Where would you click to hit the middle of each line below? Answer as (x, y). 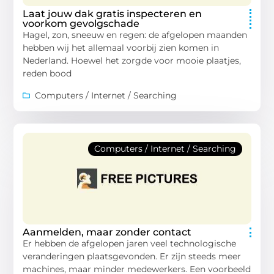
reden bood (47, 74)
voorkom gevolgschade (81, 24)
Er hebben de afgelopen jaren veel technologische (130, 243)
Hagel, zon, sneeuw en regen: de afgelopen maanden (135, 35)
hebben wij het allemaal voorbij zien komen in (121, 48)
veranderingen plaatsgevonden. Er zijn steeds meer (132, 256)
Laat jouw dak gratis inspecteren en (113, 14)
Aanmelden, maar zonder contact (107, 232)
